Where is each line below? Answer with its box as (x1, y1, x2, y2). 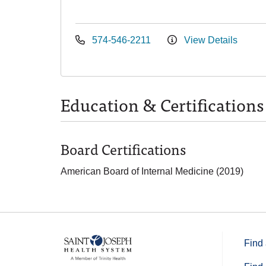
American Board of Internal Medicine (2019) (61, 166, 243, 176)
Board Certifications (61, 137, 186, 160)
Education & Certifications (61, 90, 264, 118)
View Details (182, 35, 237, 45)
